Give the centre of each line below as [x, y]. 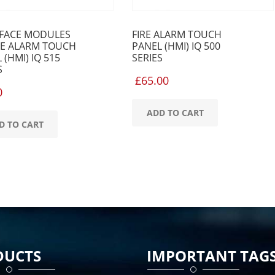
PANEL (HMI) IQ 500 [176, 46]
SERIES [147, 58]
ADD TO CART [175, 112]
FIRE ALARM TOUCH [177, 34]
